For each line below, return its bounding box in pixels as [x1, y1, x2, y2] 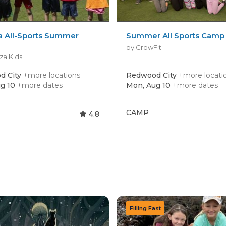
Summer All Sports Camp [126, 30, 225, 40]
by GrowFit [126, 43, 162, 51]
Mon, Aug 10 [126, 80, 171, 90]
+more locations [23, 70, 80, 80]
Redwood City [126, 70, 179, 80]
